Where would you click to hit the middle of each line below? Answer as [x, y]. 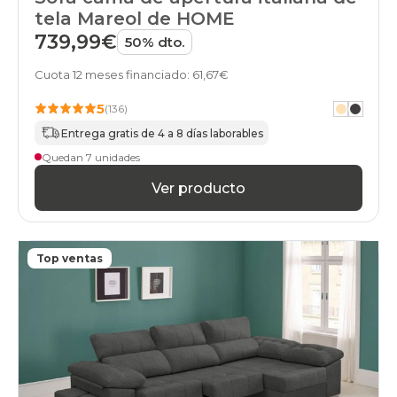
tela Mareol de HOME [135, 19]
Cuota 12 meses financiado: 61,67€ [132, 75]
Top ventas [70, 259]
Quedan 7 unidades [91, 157]
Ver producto [198, 188]
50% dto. [155, 43]
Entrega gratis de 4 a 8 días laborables [162, 133]
